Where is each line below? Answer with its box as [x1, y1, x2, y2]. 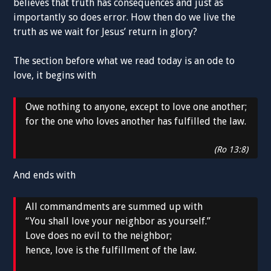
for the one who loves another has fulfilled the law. [25, 115, 247, 127]
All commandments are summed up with [25, 200, 203, 212]
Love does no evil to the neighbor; [25, 229, 172, 241]
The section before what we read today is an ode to [13, 54, 235, 67]
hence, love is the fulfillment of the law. [25, 244, 197, 256]
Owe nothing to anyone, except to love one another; [25, 100, 247, 113]
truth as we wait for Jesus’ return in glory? [13, 25, 198, 38]
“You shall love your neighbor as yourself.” [25, 215, 211, 227]
